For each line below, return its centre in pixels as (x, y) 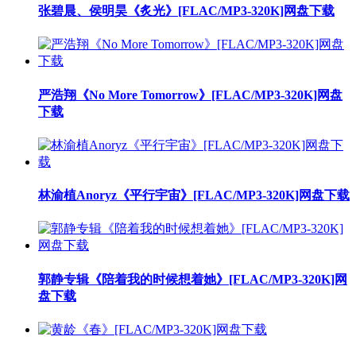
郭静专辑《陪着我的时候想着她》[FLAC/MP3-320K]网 (193, 279)
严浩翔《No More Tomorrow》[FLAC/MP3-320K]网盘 (190, 95)
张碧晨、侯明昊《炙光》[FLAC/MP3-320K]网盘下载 (186, 11)
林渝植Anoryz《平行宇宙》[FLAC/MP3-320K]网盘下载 (194, 195)
